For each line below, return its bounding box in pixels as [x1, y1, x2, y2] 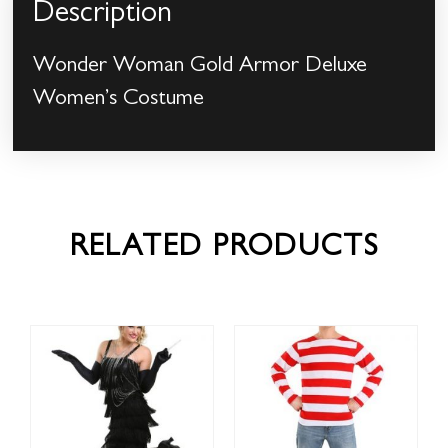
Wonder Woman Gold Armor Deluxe [33, 56, 368, 79]
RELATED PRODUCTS [69, 234, 379, 265]
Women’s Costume [33, 89, 205, 112]
